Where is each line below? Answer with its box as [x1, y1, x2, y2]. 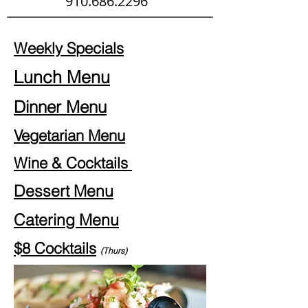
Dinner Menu [14, 97, 107, 117]
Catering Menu [14, 210, 119, 230]
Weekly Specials [14, 38, 124, 58]
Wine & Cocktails [14, 153, 132, 173]
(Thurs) [100, 245, 127, 256]
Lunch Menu [14, 67, 110, 87]
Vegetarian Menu [14, 126, 125, 145]
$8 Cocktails [14, 239, 96, 258]
